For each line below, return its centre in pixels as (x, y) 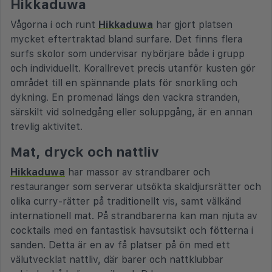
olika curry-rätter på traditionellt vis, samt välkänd (126, 201)
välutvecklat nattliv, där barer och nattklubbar (117, 259)
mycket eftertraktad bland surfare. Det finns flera (126, 39)
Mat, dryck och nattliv (85, 151)
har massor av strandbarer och (138, 172)
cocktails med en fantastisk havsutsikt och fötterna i (132, 230)
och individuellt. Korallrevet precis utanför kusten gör (133, 68)
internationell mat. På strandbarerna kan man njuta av (134, 216)
